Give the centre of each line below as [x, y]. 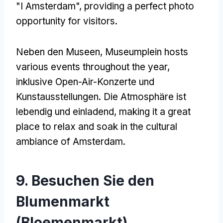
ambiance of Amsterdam [69, 141]
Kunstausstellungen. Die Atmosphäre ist [101, 97]
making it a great [155, 111]
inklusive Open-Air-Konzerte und [85, 82]
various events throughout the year [92, 67]
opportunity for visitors [65, 21]
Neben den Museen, [60, 52]
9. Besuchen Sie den [85, 180]
